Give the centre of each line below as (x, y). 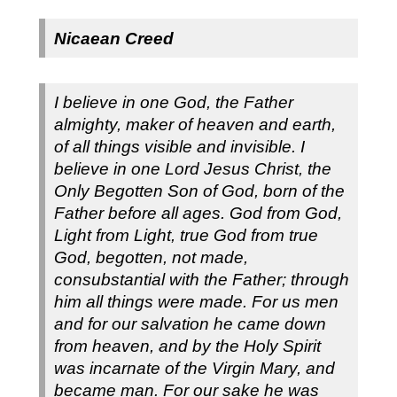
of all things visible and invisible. (177, 147)
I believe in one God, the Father (173, 103)
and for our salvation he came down (190, 324)
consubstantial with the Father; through (201, 280)
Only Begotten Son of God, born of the (199, 191)
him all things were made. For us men (196, 302)
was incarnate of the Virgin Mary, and (194, 369)
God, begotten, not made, (151, 258)
